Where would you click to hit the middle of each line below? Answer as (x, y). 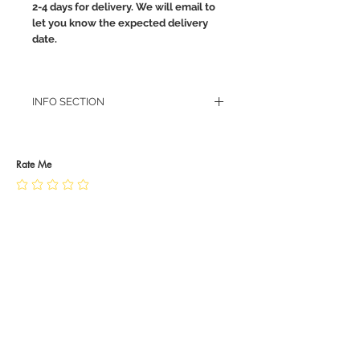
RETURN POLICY (73, 132)
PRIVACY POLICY (73, 147)
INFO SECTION (68, 102)
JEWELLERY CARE (78, 162)
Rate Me (34, 165)
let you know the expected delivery (120, 23)
